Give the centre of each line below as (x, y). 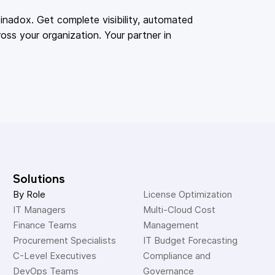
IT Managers (40, 210)
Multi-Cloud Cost (181, 210)
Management (171, 225)
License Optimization (188, 194)
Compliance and (178, 256)
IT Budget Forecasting (191, 240)
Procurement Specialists (65, 240)
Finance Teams (45, 225)
